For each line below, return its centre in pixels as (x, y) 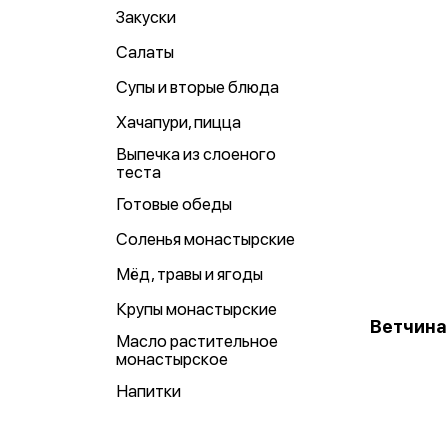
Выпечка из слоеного (196, 154)
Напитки (148, 391)
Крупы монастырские (196, 309)
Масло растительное (197, 341)
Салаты (145, 52)
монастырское (172, 359)
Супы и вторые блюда (197, 87)
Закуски (146, 17)
